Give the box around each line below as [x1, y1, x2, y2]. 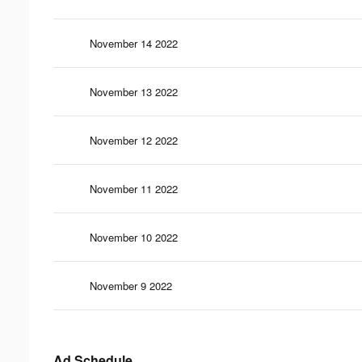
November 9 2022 [90, 277, 172, 293]
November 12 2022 [90, 132, 178, 148]
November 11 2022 [90, 180, 178, 196]
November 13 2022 [90, 83, 178, 99]
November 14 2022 [90, 35, 178, 51]
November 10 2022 [90, 229, 178, 245]
